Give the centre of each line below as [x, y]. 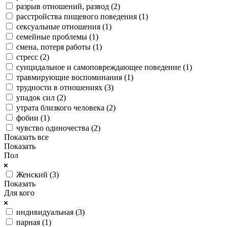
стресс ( [29, 57]
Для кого [19, 193]
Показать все [26, 137]
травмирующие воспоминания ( [71, 77]
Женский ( [34, 174]
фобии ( [30, 118]
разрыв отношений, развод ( [65, 6]
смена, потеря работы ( [56, 47]
